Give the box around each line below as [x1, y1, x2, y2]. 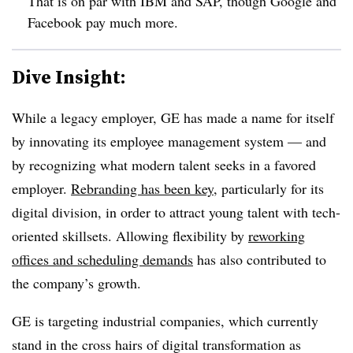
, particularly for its [214, 179, 324, 198]
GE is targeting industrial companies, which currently [12, 311, 318, 330]
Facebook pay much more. [28, 13, 183, 32]
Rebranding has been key [71, 179, 214, 198]
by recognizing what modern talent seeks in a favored [12, 155, 316, 174]
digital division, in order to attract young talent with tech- [12, 203, 340, 221]
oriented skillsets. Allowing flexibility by [12, 226, 248, 245]
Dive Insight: [12, 64, 126, 90]
